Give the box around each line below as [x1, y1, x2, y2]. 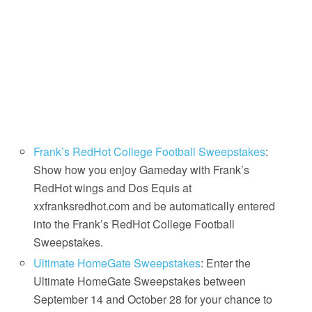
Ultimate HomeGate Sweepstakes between [33, 273, 247, 290]
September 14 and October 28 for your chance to [33, 291, 273, 308]
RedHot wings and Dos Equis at [33, 180, 192, 196]
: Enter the [201, 255, 251, 272]
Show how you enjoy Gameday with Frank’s [33, 162, 250, 178]
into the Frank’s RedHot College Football [33, 216, 235, 233]
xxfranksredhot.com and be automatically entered [33, 198, 276, 214]
